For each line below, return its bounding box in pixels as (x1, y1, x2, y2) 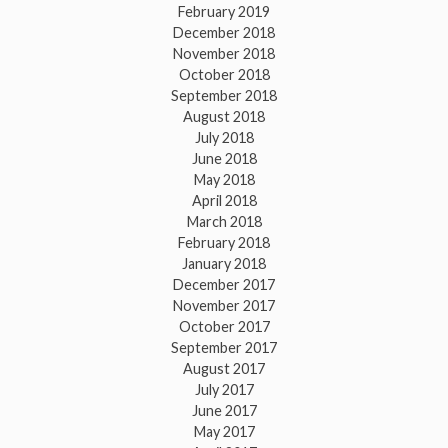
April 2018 (191, 192, 257, 210)
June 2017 (191, 402, 257, 420)
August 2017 (183, 360, 265, 378)
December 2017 (173, 276, 275, 294)
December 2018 (173, 24, 275, 42)
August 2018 (183, 108, 265, 126)
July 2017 (194, 381, 254, 399)
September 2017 (171, 339, 277, 357)
